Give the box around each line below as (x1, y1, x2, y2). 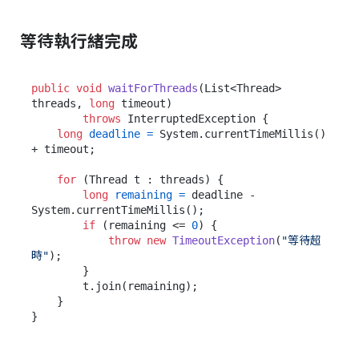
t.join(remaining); (31, 279, 83, 292)
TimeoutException (172, 233, 275, 247)
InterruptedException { (121, 111, 268, 125)
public (31, 81, 70, 95)
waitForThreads (108, 81, 198, 95)
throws (83, 111, 121, 125)
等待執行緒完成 (20, 27, 138, 52)
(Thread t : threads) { (76, 172, 224, 186)
